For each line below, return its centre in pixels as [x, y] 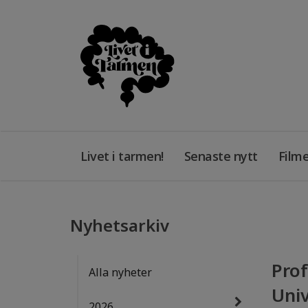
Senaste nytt [221, 156]
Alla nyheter [120, 272]
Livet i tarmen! [122, 156]
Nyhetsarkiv [120, 225]
